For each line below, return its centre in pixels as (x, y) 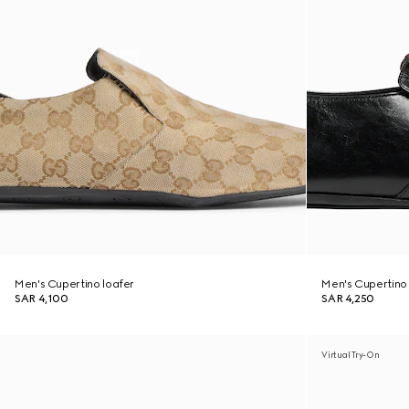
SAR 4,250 (348, 299)
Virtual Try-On (351, 355)
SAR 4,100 (42, 299)
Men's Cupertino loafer (75, 284)
